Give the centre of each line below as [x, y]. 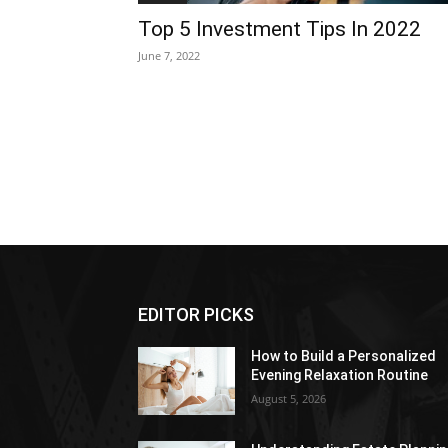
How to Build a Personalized [344, 355]
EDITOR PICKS [196, 314]
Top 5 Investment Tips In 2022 [279, 28]
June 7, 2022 [169, 55]
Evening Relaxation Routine [340, 374]
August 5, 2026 [289, 398]
